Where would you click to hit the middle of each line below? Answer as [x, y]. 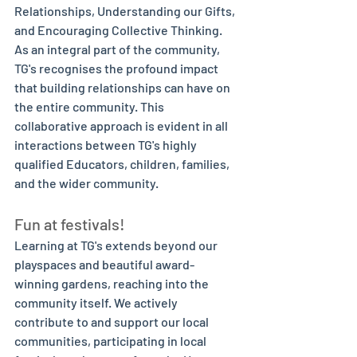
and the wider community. [88, 183]
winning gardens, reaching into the [113, 283]
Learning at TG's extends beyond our [117, 245]
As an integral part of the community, [118, 49]
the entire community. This [90, 106]
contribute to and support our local [113, 322]
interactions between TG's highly [107, 145]
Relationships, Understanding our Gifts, [126, 11]
